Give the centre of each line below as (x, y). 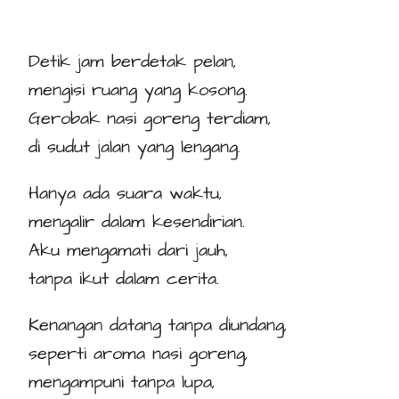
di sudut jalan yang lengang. (134, 147)
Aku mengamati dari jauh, (129, 251)
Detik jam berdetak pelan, (133, 62)
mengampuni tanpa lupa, (122, 383)
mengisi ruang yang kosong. (138, 90)
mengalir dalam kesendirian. (137, 222)
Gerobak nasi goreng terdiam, (150, 119)
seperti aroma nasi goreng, (138, 354)
